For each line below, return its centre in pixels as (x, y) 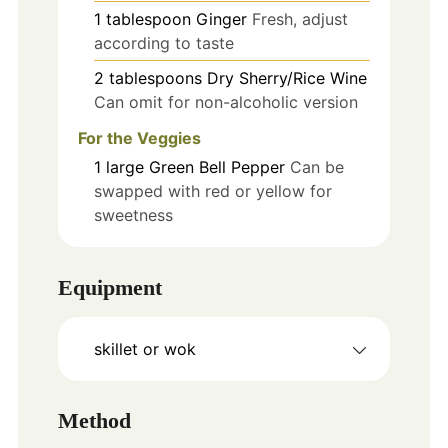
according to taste (163, 42)
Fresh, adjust (299, 18)
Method (94, 421)
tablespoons (155, 77)
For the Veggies (139, 138)
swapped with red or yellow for (212, 191)
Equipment (109, 287)
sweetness (133, 215)
